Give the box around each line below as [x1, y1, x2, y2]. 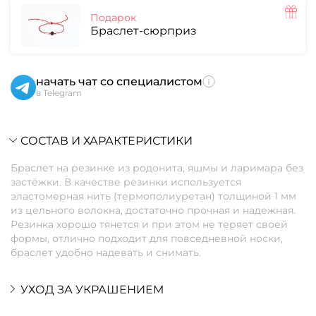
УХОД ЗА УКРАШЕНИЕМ [20, 282, 164, 296]
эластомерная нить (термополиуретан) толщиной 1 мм [11, 189, 296, 202]
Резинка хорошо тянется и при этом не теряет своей [11, 217, 288, 231]
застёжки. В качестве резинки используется [11, 175, 241, 188]
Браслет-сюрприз [90, 24, 197, 38]
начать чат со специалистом [36, 74, 202, 88]
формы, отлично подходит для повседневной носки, [11, 231, 283, 245]
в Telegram [36, 87, 82, 98]
